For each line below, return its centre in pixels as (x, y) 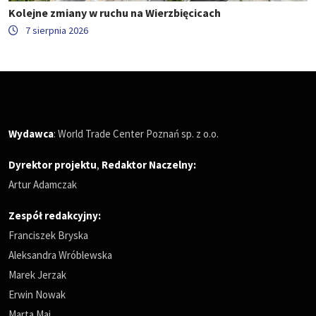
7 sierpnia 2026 (57, 30)
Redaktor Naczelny (147, 164)
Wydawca (31, 133)
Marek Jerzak (37, 274)
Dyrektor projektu (53, 164)
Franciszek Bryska (48, 235)
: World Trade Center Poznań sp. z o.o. (136, 133)
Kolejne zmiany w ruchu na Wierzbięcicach (115, 12)
